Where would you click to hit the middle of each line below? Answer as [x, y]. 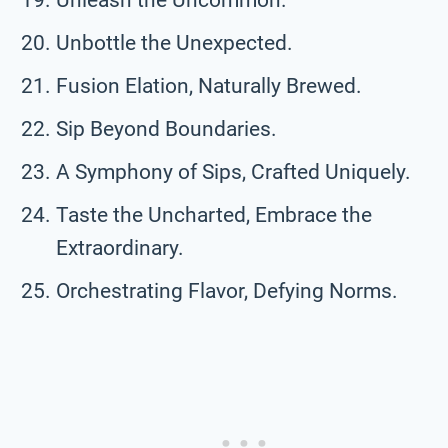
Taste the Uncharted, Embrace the [214, 214]
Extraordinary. [120, 247]
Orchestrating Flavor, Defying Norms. [227, 290]
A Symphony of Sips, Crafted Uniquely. [233, 171]
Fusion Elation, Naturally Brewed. [209, 85]
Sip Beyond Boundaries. [166, 128]
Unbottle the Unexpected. [174, 42]
